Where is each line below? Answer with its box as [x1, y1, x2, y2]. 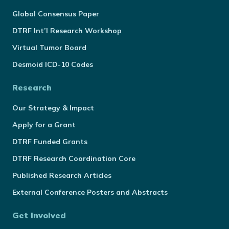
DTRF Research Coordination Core [12, 154, 135, 163]
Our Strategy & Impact [12, 103, 94, 112]
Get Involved [12, 210, 66, 220]
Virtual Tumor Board [12, 43, 86, 52]
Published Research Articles [12, 171, 111, 180]
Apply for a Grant [12, 120, 76, 129]
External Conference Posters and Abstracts [12, 188, 168, 197]
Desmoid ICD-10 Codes [12, 60, 93, 69]
